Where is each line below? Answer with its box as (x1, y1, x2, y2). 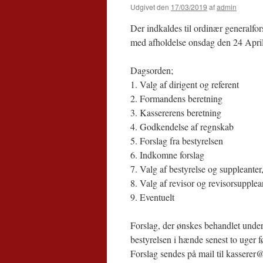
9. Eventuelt (130, 191, 174, 203)
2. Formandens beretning (130, 92, 222, 104)
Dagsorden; (130, 64, 173, 76)
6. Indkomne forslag (130, 149, 204, 161)
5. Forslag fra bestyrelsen (130, 134, 223, 147)
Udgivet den (130, 2, 169, 12)
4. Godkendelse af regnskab (130, 120, 234, 133)
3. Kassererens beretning (130, 106, 221, 119)
